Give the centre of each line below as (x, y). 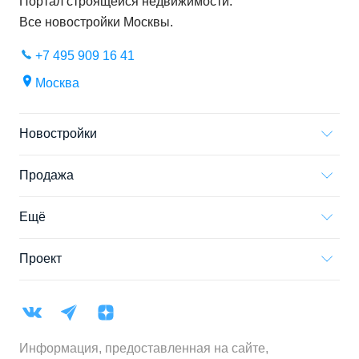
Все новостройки (71, 22)
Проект (40, 258)
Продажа (46, 175)
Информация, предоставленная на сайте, (144, 348)
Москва (57, 83)
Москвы (147, 22)
